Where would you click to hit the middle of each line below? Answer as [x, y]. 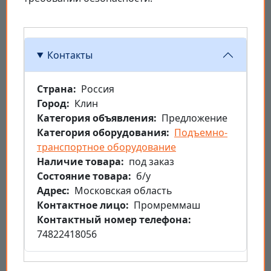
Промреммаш [167, 205]
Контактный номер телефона [113, 220]
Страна [55, 89]
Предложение [194, 118]
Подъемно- [201, 133]
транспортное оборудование [106, 147]
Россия [98, 89]
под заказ [152, 162]
